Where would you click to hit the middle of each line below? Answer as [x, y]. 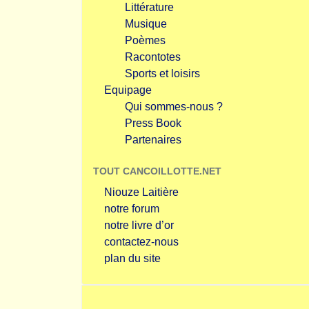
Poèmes [145, 40]
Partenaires [153, 140]
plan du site [132, 258]
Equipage [128, 90]
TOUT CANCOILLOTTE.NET [157, 171]
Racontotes [153, 57]
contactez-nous [141, 242]
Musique [146, 24]
